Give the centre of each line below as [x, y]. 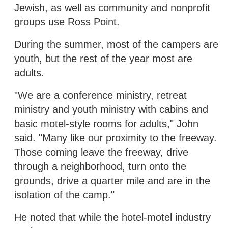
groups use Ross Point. [67, 22]
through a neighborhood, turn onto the [100, 166]
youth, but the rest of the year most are [103, 58]
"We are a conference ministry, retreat [101, 95]
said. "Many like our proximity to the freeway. [116, 138]
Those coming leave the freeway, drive [101, 152]
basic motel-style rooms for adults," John [106, 123]
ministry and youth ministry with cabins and [111, 109]
